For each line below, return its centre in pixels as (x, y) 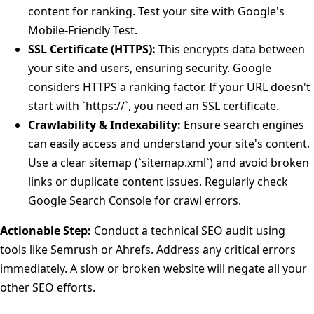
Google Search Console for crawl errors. (135, 201)
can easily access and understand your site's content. (169, 144)
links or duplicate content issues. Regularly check (158, 182)
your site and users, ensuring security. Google (150, 68)
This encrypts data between (230, 49)
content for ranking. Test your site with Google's (156, 12)
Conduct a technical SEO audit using (188, 231)
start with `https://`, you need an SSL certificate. (153, 106)
